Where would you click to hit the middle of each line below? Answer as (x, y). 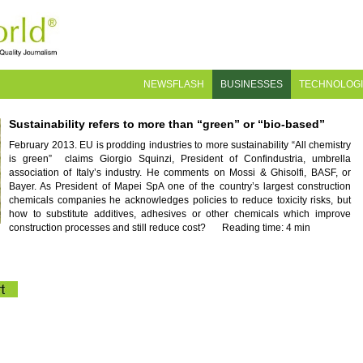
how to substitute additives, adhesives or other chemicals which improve (180, 214)
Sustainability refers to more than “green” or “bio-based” (167, 124)
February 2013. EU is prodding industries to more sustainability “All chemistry (180, 145)
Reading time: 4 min (266, 228)
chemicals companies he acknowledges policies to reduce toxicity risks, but (180, 200)
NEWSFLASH (174, 84)
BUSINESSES (252, 84)
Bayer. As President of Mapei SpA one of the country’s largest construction (180, 186)
